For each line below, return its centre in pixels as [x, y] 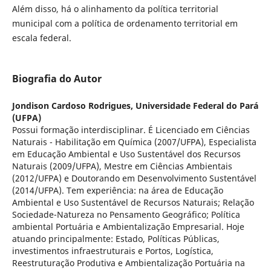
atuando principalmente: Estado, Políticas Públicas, [116, 239]
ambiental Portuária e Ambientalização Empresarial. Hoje [128, 227]
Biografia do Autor [57, 79]
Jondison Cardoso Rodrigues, [73, 106]
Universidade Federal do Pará [197, 106]
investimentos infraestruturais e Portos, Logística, [113, 251]
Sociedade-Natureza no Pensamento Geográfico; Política [126, 215]
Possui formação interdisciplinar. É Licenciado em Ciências [131, 130]
